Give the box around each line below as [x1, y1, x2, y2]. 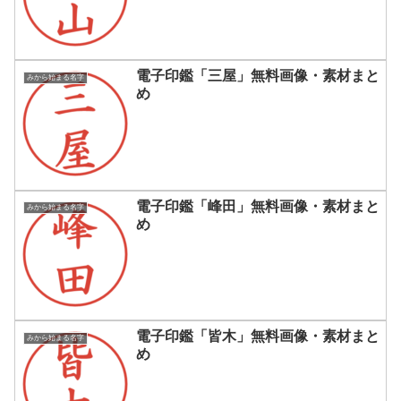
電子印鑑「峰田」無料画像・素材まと [136, 198, 380, 214]
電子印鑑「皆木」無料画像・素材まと [136, 328, 380, 344]
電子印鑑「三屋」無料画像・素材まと [136, 68, 380, 84]
